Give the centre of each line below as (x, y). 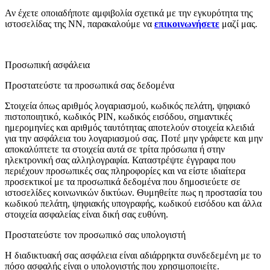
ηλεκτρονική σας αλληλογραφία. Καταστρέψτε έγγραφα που (120, 160)
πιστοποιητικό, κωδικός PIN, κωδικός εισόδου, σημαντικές (118, 117)
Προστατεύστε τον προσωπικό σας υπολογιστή (95, 235)
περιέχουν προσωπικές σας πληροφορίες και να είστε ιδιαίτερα (125, 171)
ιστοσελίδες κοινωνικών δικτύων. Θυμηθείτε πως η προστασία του (133, 193)
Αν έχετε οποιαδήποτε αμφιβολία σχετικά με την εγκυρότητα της (129, 13)
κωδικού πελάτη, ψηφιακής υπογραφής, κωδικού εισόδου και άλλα (133, 204)
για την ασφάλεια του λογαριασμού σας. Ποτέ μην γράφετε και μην (134, 139)
